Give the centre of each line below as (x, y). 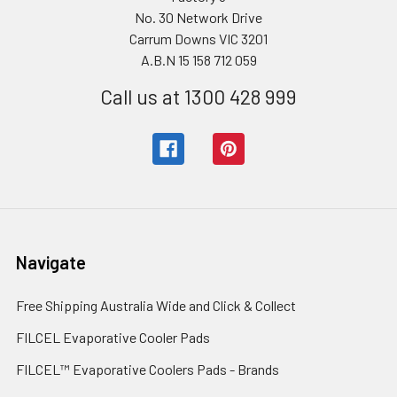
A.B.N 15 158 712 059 (198, 59)
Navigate (51, 262)
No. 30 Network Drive (198, 17)
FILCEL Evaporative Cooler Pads (113, 337)
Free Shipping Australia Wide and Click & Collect (156, 305)
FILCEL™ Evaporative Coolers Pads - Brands (148, 369)
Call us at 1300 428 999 (198, 96)
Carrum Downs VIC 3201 (198, 38)
